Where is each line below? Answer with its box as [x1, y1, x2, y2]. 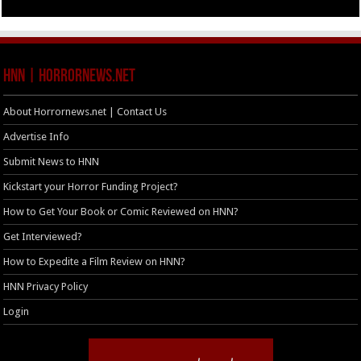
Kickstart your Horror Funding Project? [3, 180, 179, 193]
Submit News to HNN [3, 155, 100, 168]
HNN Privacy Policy [3, 280, 89, 293]
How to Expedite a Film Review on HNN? [3, 255, 186, 268]
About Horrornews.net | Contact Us [3, 105, 168, 118]
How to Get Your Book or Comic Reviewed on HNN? [3, 205, 239, 218]
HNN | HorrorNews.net [3, 67, 136, 86]
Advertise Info [3, 130, 70, 143]
